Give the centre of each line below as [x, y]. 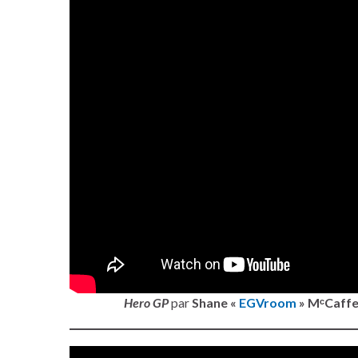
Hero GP [146, 302]
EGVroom [268, 302]
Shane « [215, 302]
